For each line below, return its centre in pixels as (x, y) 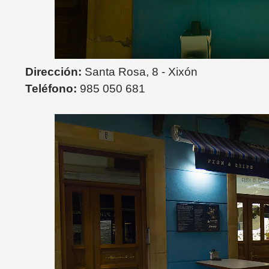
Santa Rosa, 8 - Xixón (141, 72)
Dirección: (53, 72)
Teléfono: (53, 89)
